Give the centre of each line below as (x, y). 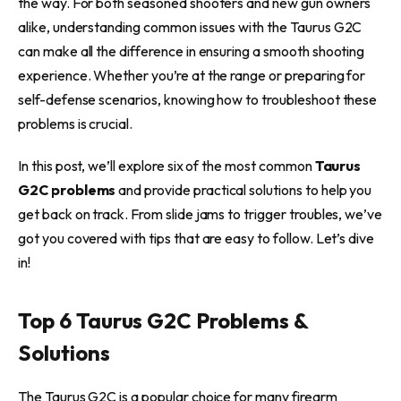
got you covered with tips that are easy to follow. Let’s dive (196, 239)
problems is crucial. (76, 123)
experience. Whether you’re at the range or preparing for (192, 75)
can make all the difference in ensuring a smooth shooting (192, 51)
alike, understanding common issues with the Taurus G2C (190, 26)
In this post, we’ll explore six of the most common (166, 166)
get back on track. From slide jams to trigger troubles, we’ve (200, 214)
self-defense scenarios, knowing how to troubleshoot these (198, 99)
